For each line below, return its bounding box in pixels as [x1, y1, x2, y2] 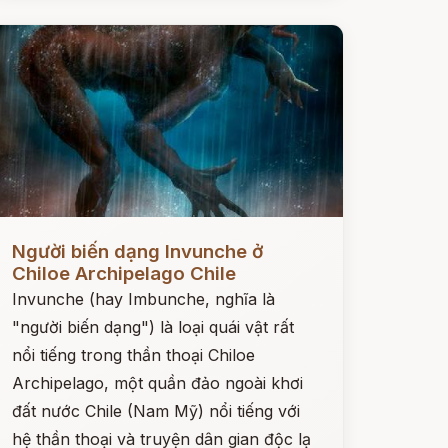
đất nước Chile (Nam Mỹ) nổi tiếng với [11, 401, 300, 421]
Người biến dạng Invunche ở [11, 240, 263, 263]
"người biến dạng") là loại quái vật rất [11, 317, 294, 337]
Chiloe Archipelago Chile [11, 262, 236, 285]
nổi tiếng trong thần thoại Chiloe [11, 345, 255, 365]
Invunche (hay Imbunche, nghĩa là [11, 289, 275, 309]
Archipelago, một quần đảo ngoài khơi [11, 373, 303, 393]
